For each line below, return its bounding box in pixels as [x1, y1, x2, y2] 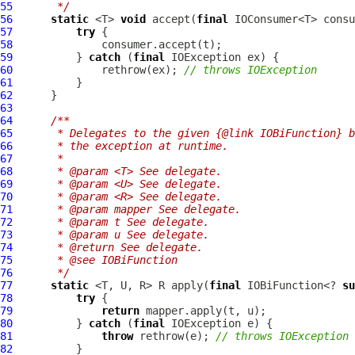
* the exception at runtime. [25, 139, 228, 152]
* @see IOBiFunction [25, 254, 177, 266]
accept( [146, 13, 197, 25]
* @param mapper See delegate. [25, 203, 241, 216]
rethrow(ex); [13, 63, 184, 76]
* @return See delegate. [25, 241, 203, 254]
